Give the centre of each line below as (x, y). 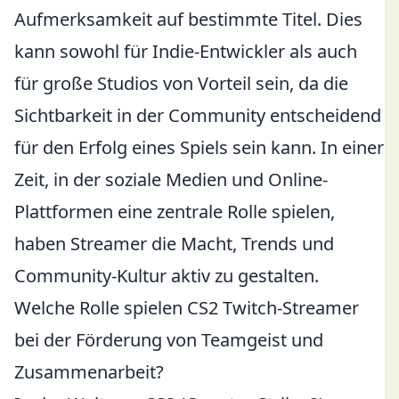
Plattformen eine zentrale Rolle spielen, (175, 212)
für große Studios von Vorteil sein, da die (181, 83)
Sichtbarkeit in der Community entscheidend (198, 115)
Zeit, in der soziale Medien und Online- (171, 179)
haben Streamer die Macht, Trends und (174, 244)
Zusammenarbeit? (89, 372)
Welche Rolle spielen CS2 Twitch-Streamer (187, 308)
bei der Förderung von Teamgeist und (169, 340)
